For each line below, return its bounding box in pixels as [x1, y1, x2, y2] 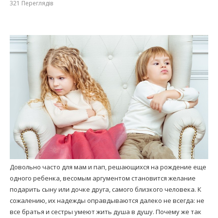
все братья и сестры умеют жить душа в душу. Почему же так [10, 207, 201, 216]
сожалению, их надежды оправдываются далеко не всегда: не [10, 196, 204, 205]
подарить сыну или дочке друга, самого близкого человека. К [10, 184, 201, 194]
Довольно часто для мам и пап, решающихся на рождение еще [10, 162, 206, 171]
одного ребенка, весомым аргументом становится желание [10, 173, 196, 182]
